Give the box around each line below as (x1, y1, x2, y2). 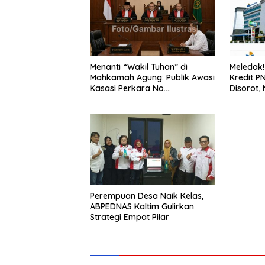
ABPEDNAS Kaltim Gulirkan (90, 201, 194, 212)
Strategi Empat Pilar (90, 212, 169, 223)
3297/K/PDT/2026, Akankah (90, 93, 203, 105)
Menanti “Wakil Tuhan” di (90, 62, 188, 73)
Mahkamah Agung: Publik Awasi (90, 72, 215, 83)
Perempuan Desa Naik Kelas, (90, 190, 203, 202)
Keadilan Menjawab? (90, 104, 172, 115)
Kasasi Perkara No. (90, 83, 166, 94)
